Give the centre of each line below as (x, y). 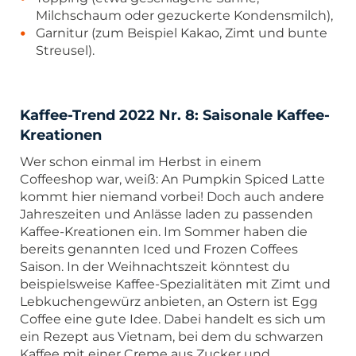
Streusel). (65, 50)
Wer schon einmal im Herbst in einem (141, 161)
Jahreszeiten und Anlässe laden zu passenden (166, 214)
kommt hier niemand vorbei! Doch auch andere (172, 196)
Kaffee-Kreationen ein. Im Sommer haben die (164, 231)
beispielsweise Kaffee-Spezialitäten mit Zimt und (175, 284)
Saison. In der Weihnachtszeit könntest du (155, 266)
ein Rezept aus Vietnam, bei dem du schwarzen (172, 336)
